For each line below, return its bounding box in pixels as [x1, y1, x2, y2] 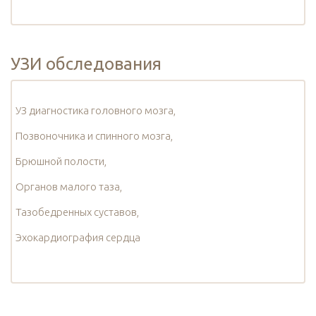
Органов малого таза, [16, 181, 122, 193]
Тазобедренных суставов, [16, 206, 139, 219]
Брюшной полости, [16, 155, 107, 168]
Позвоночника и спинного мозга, [16, 130, 173, 142]
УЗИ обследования [11, 54, 162, 74]
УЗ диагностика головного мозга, [16, 104, 176, 117]
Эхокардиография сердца [16, 231, 140, 244]
